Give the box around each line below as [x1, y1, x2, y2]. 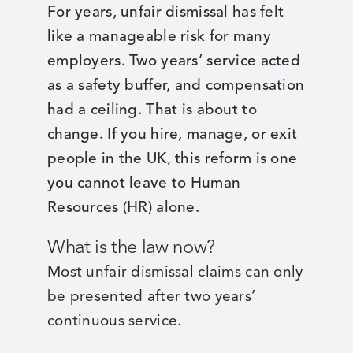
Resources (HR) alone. [46, 198, 199, 217]
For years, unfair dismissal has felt [46, 2, 284, 21]
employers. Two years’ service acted [46, 51, 300, 70]
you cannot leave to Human [46, 173, 241, 192]
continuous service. [46, 311, 182, 330]
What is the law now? [46, 235, 215, 259]
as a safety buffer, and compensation [46, 76, 305, 95]
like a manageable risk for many [46, 27, 271, 46]
